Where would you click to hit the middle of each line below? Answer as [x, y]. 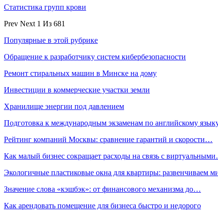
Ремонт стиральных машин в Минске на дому [80, 73]
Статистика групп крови [45, 7]
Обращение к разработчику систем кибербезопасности [95, 56]
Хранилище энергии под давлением [64, 106]
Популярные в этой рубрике [51, 40]
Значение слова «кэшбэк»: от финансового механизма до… [102, 189]
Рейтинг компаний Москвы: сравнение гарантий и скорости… [108, 139]
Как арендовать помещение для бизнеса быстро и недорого [102, 205]
